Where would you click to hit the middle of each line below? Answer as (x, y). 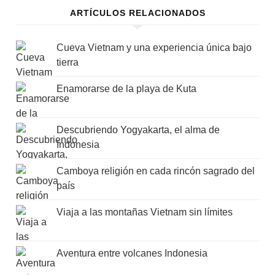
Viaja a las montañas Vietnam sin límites (145, 212)
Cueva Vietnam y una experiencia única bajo (154, 48)
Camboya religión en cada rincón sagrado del (156, 171)
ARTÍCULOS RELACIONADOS (137, 13)
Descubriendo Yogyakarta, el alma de (138, 130)
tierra (68, 63)
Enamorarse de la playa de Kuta (127, 89)
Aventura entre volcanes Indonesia (132, 254)
